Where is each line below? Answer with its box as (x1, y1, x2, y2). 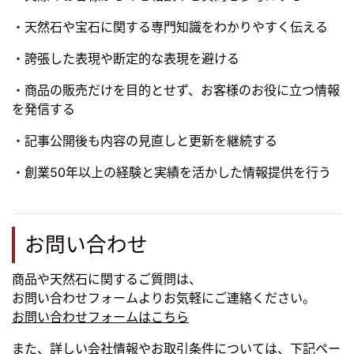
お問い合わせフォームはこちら (12, 309, 189, 326)
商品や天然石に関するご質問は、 (12, 271, 201, 288)
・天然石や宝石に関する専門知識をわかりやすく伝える (12, 19, 328, 36)
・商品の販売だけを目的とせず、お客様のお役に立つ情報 (12, 82, 340, 99)
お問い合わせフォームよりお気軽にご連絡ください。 (12, 290, 315, 307)
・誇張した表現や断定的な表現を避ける (12, 51, 239, 67)
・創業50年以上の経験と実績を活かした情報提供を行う (12, 164, 331, 181)
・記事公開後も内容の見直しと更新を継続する (12, 133, 277, 149)
